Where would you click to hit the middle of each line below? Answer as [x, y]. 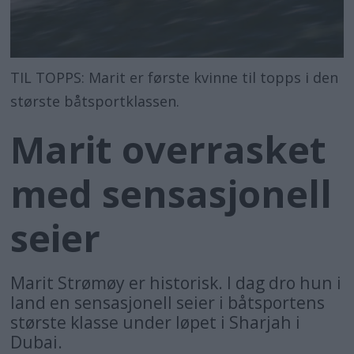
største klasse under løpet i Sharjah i [156, 322]
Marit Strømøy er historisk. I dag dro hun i [176, 283]
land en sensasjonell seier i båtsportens [168, 303]
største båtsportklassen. [95, 101]
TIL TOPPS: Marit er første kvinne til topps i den [175, 77]
